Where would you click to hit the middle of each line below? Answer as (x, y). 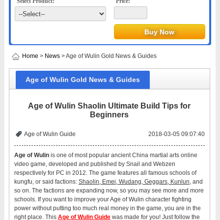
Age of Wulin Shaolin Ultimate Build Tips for (110, 106)
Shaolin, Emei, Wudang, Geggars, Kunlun (134, 182)
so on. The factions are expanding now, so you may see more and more (109, 191)
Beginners (110, 115)
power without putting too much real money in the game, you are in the (107, 208)
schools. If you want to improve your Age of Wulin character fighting (103, 199)
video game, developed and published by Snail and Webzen (95, 164)
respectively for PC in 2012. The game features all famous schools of (105, 173)
